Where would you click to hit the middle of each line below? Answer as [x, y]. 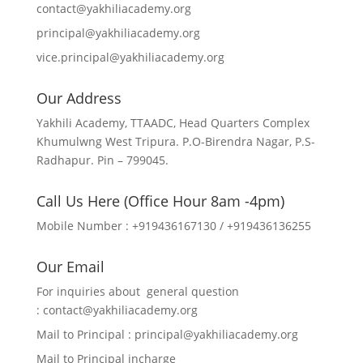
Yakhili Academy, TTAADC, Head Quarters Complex [173, 123]
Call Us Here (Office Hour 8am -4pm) [160, 201]
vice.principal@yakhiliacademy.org [130, 57]
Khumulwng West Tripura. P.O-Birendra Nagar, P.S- [175, 141]
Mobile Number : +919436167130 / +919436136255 [173, 226]
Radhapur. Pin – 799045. [102, 160]
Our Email [70, 267]
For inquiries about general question [137, 291]
